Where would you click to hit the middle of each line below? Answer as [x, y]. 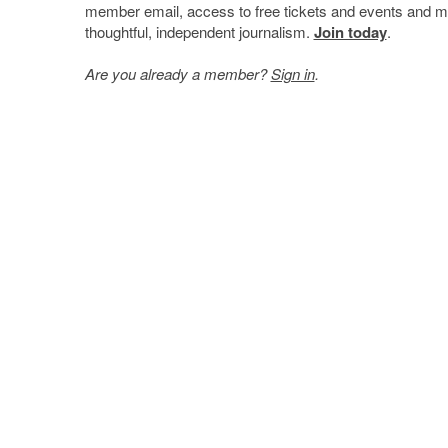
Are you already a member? [177, 73]
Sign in [292, 73]
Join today [350, 31]
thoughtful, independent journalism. [199, 31]
